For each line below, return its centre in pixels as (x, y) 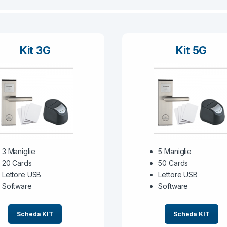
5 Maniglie (175, 151)
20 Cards (17, 163)
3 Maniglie (18, 151)
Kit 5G (192, 51)
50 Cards (173, 163)
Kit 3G (35, 51)
